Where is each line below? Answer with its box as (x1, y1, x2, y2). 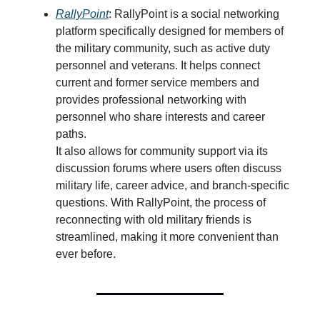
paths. (56, 128, 86, 140)
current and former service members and (56, 76, 259, 89)
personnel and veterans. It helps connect (56, 59, 260, 71)
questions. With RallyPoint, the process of (56, 196, 266, 209)
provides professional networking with (56, 94, 246, 106)
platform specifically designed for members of (56, 25, 284, 37)
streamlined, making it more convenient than (56, 231, 279, 243)
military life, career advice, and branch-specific (56, 179, 289, 191)
